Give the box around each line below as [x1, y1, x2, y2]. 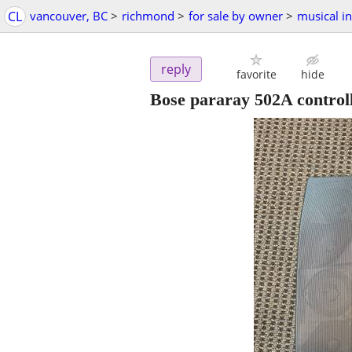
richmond [122, 8, 174, 24]
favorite [236, 67, 277, 82]
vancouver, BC [30, 8, 108, 24]
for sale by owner [189, 8, 283, 24]
